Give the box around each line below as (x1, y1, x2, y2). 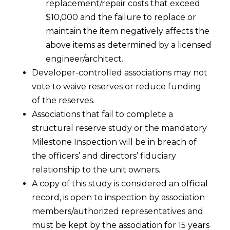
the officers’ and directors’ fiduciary (32, 151, 177, 161)
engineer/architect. (45, 54, 123, 64)
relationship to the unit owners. (32, 165, 161, 175)
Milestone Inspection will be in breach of (32, 137, 197, 147)
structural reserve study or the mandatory (32, 123, 207, 133)
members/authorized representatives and (32, 206, 204, 217)
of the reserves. (32, 95, 95, 106)
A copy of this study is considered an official (32, 179, 208, 189)
